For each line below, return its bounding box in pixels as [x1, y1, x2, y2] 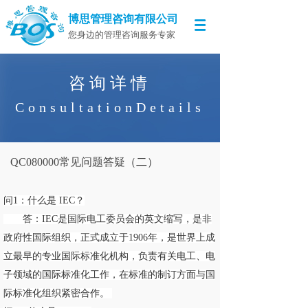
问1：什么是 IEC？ [3, 195, 85, 206]
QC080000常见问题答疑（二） [10, 156, 158, 168]
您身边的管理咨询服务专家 [68, 30, 175, 40]
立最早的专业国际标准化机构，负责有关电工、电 [3, 251, 215, 261]
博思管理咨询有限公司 [68, 13, 178, 25]
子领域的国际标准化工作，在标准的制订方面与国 [3, 269, 215, 280]
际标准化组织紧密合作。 [3, 288, 112, 298]
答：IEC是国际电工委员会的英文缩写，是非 [3, 214, 212, 224]
